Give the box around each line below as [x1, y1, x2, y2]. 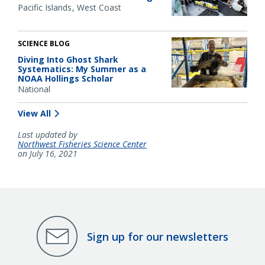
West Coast [77, 2, 121, 14]
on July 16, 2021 [18, 148, 77, 160]
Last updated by [18, 129, 77, 141]
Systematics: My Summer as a [18, 63, 146, 75]
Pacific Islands [18, 2, 72, 14]
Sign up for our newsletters [87, 229, 228, 244]
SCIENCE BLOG [18, 38, 70, 49]
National [18, 83, 50, 95]
